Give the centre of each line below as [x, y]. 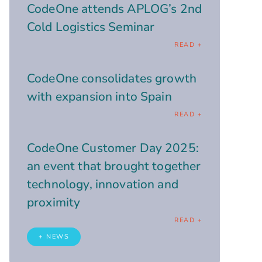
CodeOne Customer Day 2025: [113, 148]
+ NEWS [54, 236]
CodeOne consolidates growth [112, 78]
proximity [54, 202]
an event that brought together [114, 166]
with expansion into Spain [99, 96]
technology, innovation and [103, 184]
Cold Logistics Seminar [91, 27]
